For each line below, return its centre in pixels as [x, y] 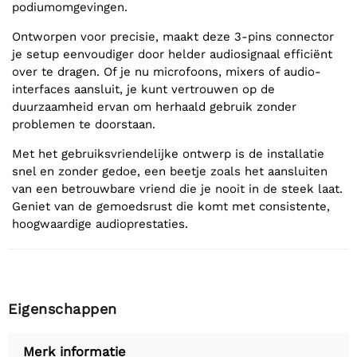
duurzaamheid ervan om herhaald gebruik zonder [154, 106]
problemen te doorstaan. [84, 124]
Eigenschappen [63, 308]
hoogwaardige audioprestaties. [100, 224]
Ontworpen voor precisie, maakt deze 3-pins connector [173, 36]
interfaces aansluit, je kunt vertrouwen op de [143, 89]
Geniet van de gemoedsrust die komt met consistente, [171, 206]
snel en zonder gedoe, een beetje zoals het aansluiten [170, 171]
